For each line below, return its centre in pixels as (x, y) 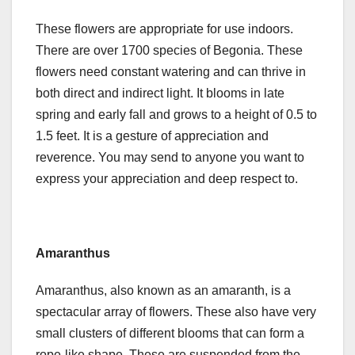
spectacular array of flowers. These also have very (176, 312)
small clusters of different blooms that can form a (170, 334)
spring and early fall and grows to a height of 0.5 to (176, 115)
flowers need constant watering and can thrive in (171, 72)
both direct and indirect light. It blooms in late (160, 94)
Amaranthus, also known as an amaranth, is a (163, 291)
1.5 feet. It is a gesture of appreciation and (152, 136)
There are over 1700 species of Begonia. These (169, 51)
